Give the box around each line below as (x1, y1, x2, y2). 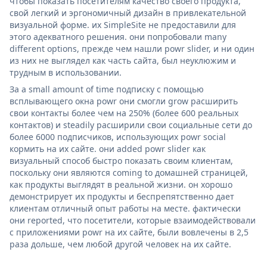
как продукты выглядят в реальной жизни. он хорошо (10, 178, 232, 190)
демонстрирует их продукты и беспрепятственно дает (10, 190, 234, 202)
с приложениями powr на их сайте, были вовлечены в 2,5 (10, 226, 249, 238)
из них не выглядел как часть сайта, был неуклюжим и (10, 54, 236, 66)
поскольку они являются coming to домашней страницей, (10, 166, 248, 178)
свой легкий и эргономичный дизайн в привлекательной (10, 7, 246, 18)
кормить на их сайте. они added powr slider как (10, 142, 206, 154)
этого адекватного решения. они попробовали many (10, 30, 226, 42)
